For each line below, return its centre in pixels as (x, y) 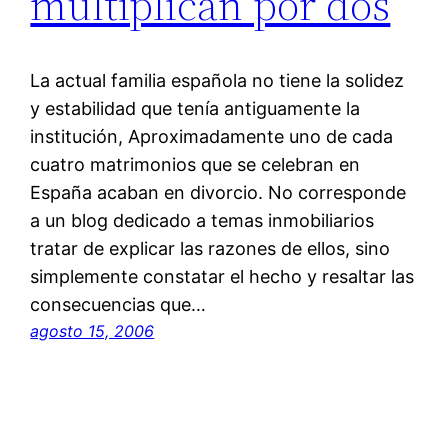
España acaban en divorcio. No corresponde (218, 193)
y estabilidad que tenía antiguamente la (195, 109)
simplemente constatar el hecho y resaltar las (222, 277)
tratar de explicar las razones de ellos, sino (210, 249)
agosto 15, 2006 (92, 331)
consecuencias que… (118, 305)
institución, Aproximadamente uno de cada (212, 137)
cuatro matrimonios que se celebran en (195, 165)
